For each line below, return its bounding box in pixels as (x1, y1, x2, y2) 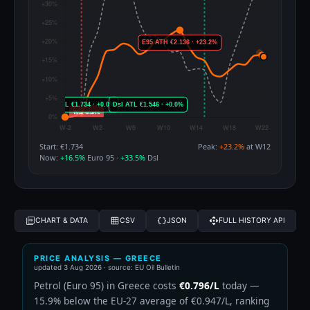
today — (219, 278, 259, 292)
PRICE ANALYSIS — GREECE (34, 253, 162, 263)
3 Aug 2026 (64, 262, 102, 271)
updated (34, 262, 64, 271)
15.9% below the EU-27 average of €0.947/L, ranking (34, 293, 269, 307)
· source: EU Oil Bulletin (102, 262, 180, 271)
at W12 (244, 140, 271, 152)
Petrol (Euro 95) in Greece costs (34, 278, 179, 292)
